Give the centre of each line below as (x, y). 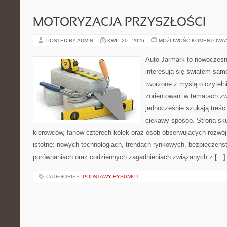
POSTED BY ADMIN (70, 40)
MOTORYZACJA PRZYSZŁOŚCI (119, 23)
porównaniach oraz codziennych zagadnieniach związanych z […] (129, 157)
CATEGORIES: (64, 177)
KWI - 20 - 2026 (126, 40)
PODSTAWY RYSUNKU (110, 177)
